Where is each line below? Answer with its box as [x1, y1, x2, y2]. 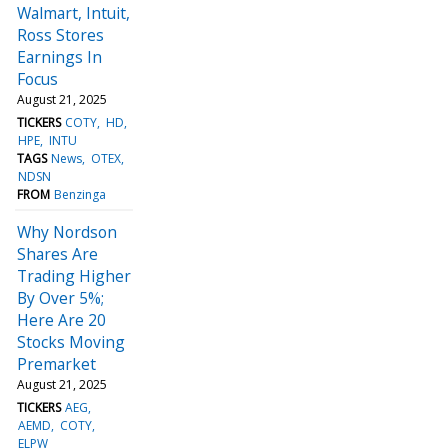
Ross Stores [17, 23, 104, 46]
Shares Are [17, 242, 98, 265]
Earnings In [17, 45, 102, 68]
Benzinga [54, 185, 107, 203]
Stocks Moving [17, 330, 125, 353]
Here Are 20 [17, 308, 106, 331]
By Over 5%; [17, 286, 104, 309]
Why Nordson [17, 220, 117, 243]
